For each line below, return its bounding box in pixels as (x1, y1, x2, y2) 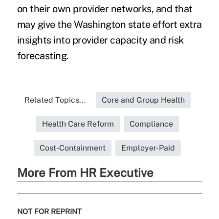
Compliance (129, 119, 173, 129)
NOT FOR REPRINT (17, 207, 82, 216)
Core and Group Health (101, 95, 185, 105)
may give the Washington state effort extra (17, 18, 202, 30)
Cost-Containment (40, 143, 106, 153)
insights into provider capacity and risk (17, 34, 184, 46)
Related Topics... (24, 95, 86, 105)
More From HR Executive (17, 165, 153, 179)
